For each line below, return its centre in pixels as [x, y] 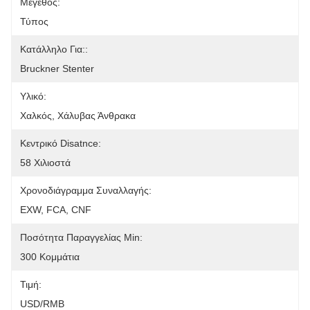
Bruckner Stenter [57, 69]
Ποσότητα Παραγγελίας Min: [81, 237]
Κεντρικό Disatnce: [61, 143]
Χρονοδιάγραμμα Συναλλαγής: [86, 190]
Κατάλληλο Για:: [54, 49]
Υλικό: [33, 96]
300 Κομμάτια [50, 257]
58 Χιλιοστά [45, 163]
